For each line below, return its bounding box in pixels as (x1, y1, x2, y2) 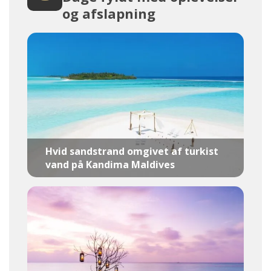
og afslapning (62, 4, 155, 23)
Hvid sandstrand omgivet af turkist (45, 144, 218, 158)
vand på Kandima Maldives (45, 157, 175, 171)
